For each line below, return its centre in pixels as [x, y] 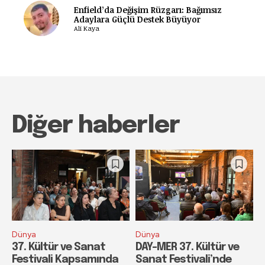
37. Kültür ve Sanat [59, 247]
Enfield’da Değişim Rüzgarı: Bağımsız [148, 9]
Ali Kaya [86, 28]
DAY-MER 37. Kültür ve [187, 247]
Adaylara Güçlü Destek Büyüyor [137, 19]
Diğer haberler [96, 126]
